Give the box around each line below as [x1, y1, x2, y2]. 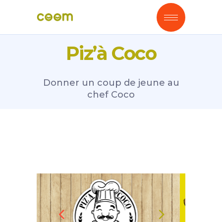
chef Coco [87, 89, 135, 100]
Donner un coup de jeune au [43, 77, 179, 88]
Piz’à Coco [65, 42, 157, 65]
